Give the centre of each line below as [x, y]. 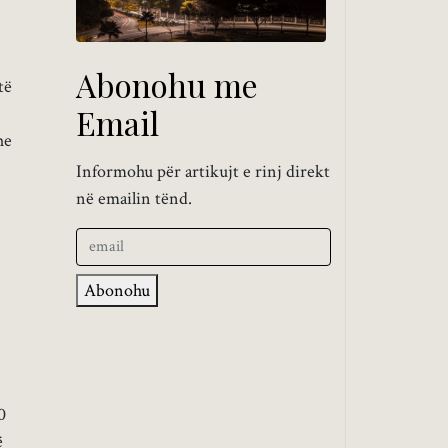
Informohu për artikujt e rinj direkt [203, 171]
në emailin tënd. [134, 198]
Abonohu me [167, 84]
